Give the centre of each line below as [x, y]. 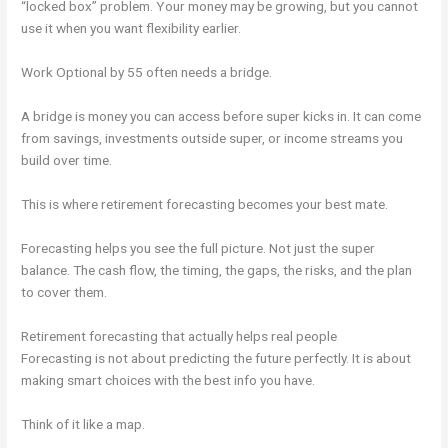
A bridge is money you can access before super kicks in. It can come [221, 116]
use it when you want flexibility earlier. [131, 28]
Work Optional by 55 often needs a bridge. [147, 72]
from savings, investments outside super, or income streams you [212, 138]
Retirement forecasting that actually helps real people [179, 335]
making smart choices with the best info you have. [168, 379]
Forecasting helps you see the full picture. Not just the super [198, 247]
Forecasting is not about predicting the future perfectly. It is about [216, 357]
